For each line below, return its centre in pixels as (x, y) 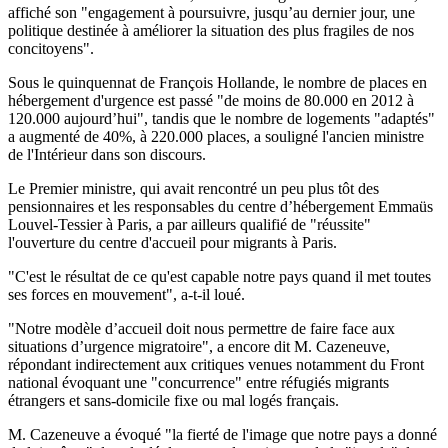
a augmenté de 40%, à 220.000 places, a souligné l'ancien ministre (216, 136)
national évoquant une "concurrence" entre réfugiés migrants (198, 382)
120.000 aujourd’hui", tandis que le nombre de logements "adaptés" (221, 118)
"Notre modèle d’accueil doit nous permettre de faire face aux (201, 328)
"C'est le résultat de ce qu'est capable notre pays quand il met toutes (219, 276)
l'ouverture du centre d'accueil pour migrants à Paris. (172, 242)
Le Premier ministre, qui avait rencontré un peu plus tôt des (193, 188)
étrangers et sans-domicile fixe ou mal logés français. (173, 400)
